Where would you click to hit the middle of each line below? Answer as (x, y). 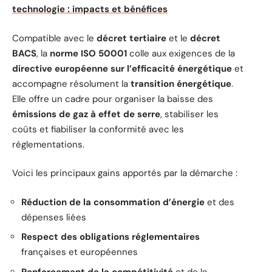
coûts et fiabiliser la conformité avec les (98, 129)
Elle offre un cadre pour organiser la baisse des (113, 99)
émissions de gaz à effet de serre (86, 114)
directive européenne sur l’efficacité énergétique (122, 68)
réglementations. (48, 144)
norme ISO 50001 (88, 53)
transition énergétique (181, 83)
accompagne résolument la (71, 83)
